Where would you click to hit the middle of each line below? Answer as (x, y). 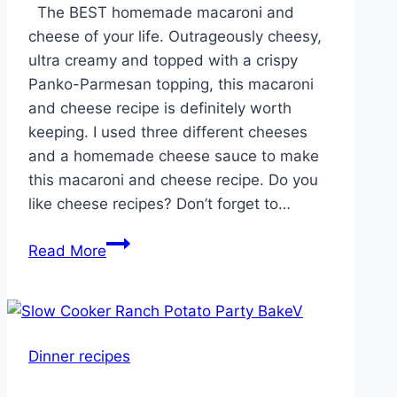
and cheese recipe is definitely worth (160, 109)
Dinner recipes (79, 357)
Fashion (133, 290)
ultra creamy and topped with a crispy (163, 61)
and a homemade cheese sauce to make (174, 156)
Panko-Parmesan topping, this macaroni (171, 85)
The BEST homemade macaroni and (161, 13)
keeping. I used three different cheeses (168, 132)
